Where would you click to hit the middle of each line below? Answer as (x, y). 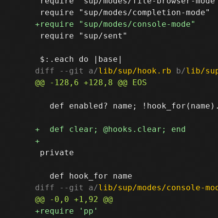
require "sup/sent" (81, 36)
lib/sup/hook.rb (135, 71)
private (54, 152)
